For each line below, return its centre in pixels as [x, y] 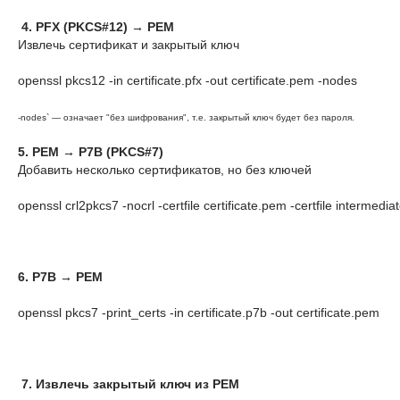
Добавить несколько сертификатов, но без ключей [165, 170]
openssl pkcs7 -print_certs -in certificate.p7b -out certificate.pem [199, 312]
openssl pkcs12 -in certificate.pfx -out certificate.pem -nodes [187, 80]
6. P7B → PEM [60, 277]
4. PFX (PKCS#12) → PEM [96, 27]
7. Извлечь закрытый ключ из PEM [129, 384]
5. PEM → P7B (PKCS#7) [91, 152]
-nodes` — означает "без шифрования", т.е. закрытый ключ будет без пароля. [186, 117]
